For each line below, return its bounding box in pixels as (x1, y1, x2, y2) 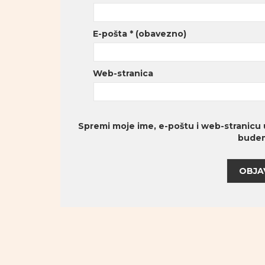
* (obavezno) (130, 28, 186, 40)
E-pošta (93, 28, 130, 40)
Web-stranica (93, 68, 153, 79)
